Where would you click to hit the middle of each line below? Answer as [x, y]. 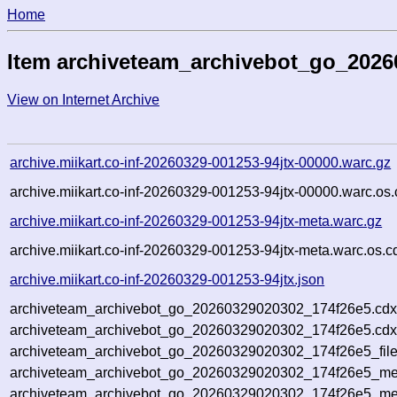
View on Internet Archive [83, 99]
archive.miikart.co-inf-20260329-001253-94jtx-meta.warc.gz [196, 221]
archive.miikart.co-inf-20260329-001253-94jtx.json [167, 279]
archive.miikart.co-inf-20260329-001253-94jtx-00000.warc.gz [201, 162]
